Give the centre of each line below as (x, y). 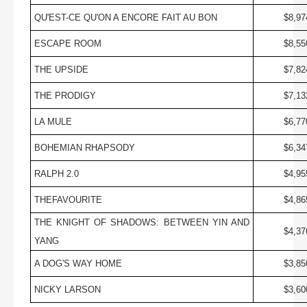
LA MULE (53, 121)
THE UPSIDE (61, 69)
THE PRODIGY (65, 95)
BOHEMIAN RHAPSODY (84, 147)
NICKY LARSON (67, 289)
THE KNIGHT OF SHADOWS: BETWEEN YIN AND (142, 222)
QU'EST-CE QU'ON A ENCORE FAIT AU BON (125, 17)
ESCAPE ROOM (67, 43)
